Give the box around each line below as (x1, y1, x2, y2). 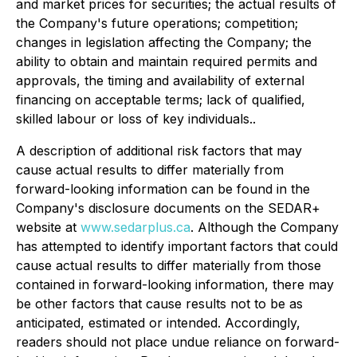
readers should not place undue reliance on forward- (16, 334, 339, 350)
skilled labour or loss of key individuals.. (16, 111, 256, 127)
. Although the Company (190, 219, 339, 235)
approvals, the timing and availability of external (16, 73, 304, 88)
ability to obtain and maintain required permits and (16, 53, 317, 69)
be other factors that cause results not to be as (16, 296, 303, 312)
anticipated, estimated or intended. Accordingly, (16, 315, 300, 331)
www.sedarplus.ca (80, 219, 190, 235)
